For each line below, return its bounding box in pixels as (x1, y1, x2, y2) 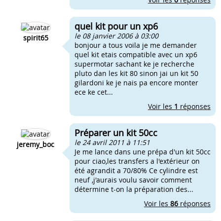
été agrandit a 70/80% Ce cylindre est (74, 166, 198, 175)
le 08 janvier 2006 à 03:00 (74, 31, 158, 40)
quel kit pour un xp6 (74, 20, 158, 32)
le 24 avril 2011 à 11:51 (74, 138, 150, 147)
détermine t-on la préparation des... (74, 184, 193, 194)
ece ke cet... (74, 87, 113, 97)
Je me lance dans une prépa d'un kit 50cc (74, 147, 211, 156)
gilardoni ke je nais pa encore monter (74, 78, 198, 87)
